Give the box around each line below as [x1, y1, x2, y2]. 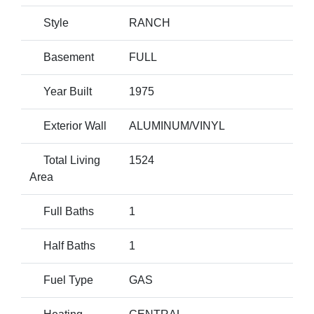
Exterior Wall [29, 120, 107, 132]
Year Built [29, 86, 92, 97]
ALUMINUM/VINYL [129, 120, 225, 132]
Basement [29, 51, 94, 63]
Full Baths [29, 205, 94, 217]
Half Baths [29, 240, 95, 252]
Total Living [29, 154, 100, 166]
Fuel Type [29, 274, 93, 286]
